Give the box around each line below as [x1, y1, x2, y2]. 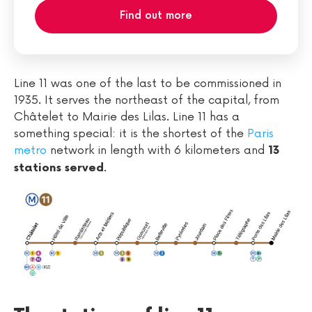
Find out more [120, 9, 192, 22]
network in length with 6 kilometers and [50, 143, 268, 157]
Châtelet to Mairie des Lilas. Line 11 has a [14, 110, 240, 124]
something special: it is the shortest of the [14, 127, 247, 141]
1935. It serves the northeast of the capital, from [14, 93, 279, 107]
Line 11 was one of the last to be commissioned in [14, 77, 281, 91]
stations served [14, 162, 104, 175]
